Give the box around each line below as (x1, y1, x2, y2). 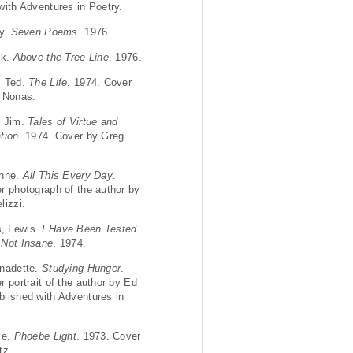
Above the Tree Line (13, 50, 109, 63)
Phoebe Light (13, 329, 76, 342)
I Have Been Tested (42, 222, 137, 235)
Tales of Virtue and (28, 115, 118, 128)
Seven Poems (10, 25, 78, 38)
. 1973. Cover (76, 329, 141, 342)
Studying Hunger (42, 262, 121, 274)
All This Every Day (22, 169, 113, 181)
